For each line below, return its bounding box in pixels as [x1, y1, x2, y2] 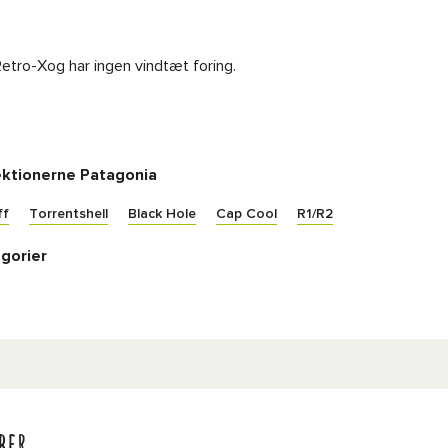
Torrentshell [29, 207, 108, 221]
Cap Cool [216, 207, 277, 221]
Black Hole [128, 207, 196, 221]
